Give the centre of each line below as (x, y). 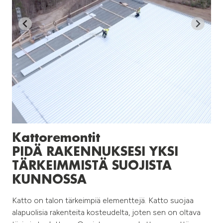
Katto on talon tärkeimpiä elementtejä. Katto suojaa (103, 200)
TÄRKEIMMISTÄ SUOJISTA (92, 166)
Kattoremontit (56, 138)
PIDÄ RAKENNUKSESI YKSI (95, 152)
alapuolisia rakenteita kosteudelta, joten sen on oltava (106, 212)
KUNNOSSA (49, 180)
